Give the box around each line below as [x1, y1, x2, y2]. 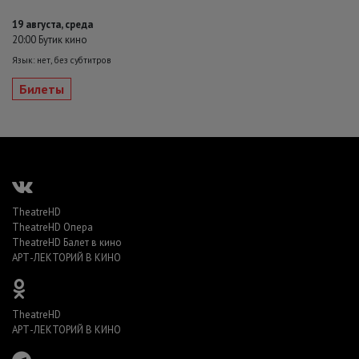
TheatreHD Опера [12, 220, 93, 235]
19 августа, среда [12, 18, 93, 32]
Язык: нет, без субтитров [12, 54, 111, 67]
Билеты [19, 81, 64, 98]
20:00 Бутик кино [12, 33, 87, 47]
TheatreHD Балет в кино [12, 236, 122, 250]
